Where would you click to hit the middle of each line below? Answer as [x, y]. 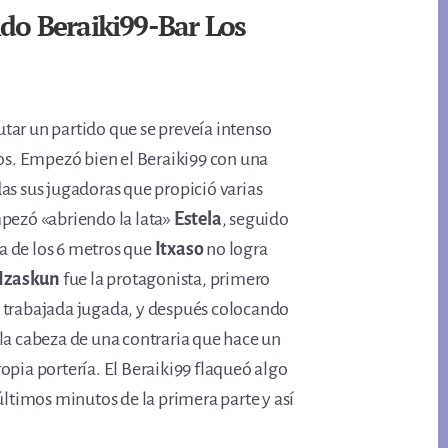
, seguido [255, 219]
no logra [235, 249]
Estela [197, 219]
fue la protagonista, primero [165, 279]
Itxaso [179, 249]
